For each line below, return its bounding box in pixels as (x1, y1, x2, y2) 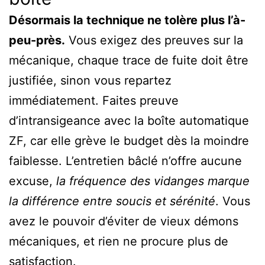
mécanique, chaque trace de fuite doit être (9, 53, 248, 67)
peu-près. (9, 33, 65, 47)
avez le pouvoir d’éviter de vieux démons (9, 214, 238, 228)
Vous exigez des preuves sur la (65, 33, 243, 47)
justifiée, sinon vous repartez (9, 73, 172, 88)
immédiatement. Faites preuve (9, 93, 179, 108)
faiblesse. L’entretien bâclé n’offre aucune (9, 153, 242, 168)
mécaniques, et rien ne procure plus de (9, 234, 228, 248)
